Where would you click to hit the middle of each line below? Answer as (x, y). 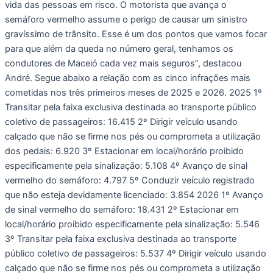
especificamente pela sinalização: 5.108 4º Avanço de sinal (126, 165)
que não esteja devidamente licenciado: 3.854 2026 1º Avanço (134, 195)
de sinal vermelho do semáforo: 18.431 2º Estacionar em (122, 209)
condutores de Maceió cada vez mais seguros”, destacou (123, 63)
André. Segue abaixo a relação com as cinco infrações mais (128, 78)
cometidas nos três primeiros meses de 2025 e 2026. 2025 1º (133, 92)
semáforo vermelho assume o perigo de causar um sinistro (126, 19)
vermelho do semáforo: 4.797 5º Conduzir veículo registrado (130, 180)
